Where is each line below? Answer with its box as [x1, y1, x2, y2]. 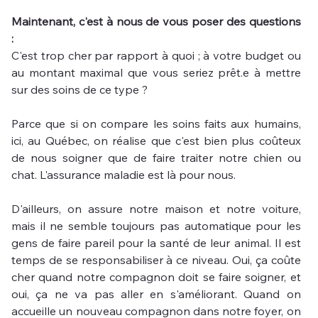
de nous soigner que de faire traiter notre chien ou [11, 150, 301, 165]
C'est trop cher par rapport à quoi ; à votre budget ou [11, 48, 301, 62]
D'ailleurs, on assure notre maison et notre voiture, [11, 201, 301, 216]
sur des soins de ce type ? [11, 82, 148, 97]
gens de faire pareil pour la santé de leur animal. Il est [11, 235, 301, 250]
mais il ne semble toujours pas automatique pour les [11, 218, 301, 233]
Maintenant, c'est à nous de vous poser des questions [11, 13, 301, 28]
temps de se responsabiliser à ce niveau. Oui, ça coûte [11, 252, 301, 267]
